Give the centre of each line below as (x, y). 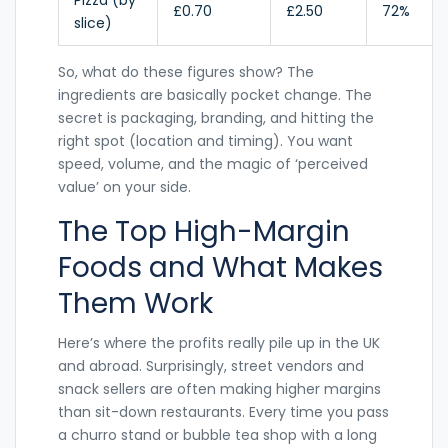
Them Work (135, 304)
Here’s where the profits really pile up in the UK (219, 343)
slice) (93, 23)
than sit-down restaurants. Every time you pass (223, 412)
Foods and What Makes (220, 268)
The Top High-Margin (204, 232)
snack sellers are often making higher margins (219, 389)
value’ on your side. (124, 187)
